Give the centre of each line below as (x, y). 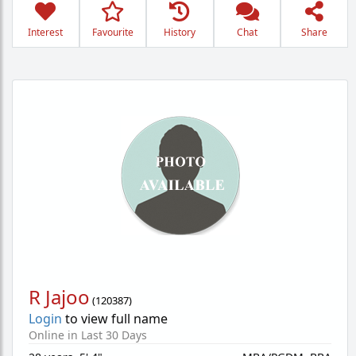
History (180, 32)
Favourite (112, 32)
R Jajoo (59, 297)
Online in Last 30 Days (88, 335)
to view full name (115, 319)
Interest (46, 32)
